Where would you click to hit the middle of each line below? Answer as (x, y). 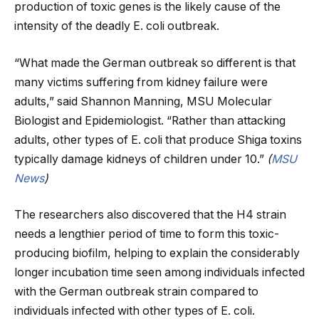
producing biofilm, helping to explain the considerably (157, 253)
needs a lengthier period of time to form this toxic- (147, 234)
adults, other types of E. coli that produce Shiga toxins (158, 140)
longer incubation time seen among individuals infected (159, 273)
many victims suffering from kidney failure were (141, 82)
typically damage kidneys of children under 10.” (141, 159)
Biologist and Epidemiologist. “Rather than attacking (150, 120)
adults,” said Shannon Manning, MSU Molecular (143, 101)
